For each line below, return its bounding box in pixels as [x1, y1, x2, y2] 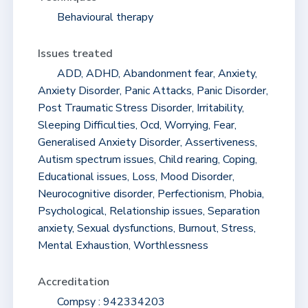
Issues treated [37, 45, 113, 61]
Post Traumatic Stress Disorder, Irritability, [37, 100, 244, 115]
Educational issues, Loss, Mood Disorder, [37, 168, 234, 184]
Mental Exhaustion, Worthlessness [37, 237, 208, 253]
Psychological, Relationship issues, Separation [37, 203, 260, 219]
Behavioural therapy [54, 9, 153, 25]
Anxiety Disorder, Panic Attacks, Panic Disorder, [37, 82, 268, 98]
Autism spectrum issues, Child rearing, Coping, [37, 151, 257, 167]
